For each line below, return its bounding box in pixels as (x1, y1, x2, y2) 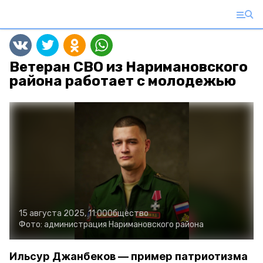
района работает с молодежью (9, 73, 236, 89)
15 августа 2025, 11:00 (19, 208, 107, 218)
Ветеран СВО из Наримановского (9, 59, 248, 75)
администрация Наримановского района (44, 220, 204, 230)
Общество (107, 208, 149, 218)
